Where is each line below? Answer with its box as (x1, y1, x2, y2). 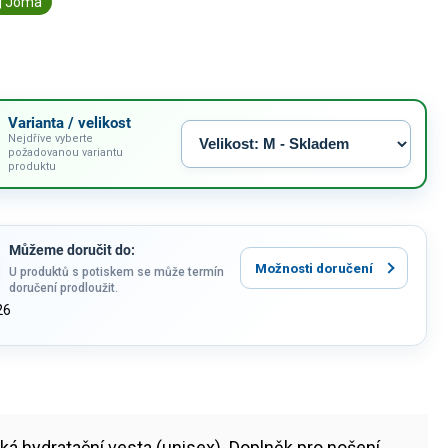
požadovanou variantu (8, 145, 124, 159)
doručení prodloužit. (9, 280, 119, 295)
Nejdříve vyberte (8, 131, 94, 145)
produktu (8, 159, 57, 173)
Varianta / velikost (8, 113, 132, 132)
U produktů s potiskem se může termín (9, 264, 225, 279)
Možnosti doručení (255, 260, 374, 276)
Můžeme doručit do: (9, 241, 136, 258)
